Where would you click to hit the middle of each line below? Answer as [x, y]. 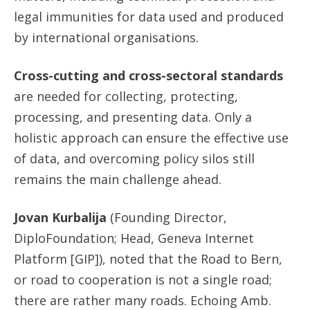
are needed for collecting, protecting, [126, 96]
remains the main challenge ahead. [118, 179]
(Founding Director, [167, 217]
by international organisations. [106, 37]
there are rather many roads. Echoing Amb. [143, 300]
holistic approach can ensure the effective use [151, 138]
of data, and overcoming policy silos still [134, 158]
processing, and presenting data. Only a [133, 117]
